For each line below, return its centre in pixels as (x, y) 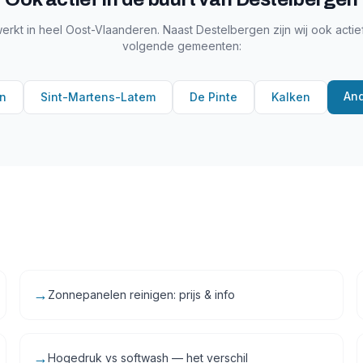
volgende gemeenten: (181, 46)
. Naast (177, 30)
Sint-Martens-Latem (98, 97)
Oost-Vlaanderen (111, 30)
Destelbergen (233, 30)
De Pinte (213, 97)
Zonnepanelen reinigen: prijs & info (141, 295)
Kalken (290, 97)
